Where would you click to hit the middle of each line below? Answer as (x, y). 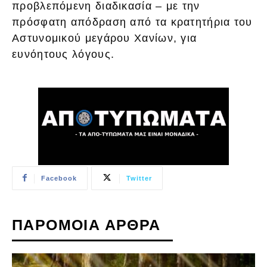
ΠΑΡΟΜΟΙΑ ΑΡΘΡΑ (86, 224)
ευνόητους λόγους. (63, 55)
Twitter (139, 178)
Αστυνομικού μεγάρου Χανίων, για (105, 38)
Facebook (59, 178)
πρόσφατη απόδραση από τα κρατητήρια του (132, 22)
